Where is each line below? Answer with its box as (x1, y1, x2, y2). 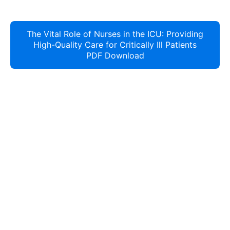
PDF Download (86, 50, 144, 61)
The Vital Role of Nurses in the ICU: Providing (27, 29, 203, 39)
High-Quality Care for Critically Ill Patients (33, 40, 197, 50)
